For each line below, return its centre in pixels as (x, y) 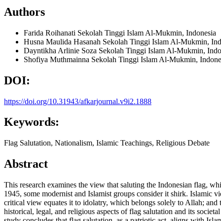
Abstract (26, 164)
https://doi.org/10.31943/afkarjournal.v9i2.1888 (78, 101)
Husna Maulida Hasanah (63, 41)
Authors (24, 12)
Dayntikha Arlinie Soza (61, 50)
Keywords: (32, 122)
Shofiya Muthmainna (57, 59)
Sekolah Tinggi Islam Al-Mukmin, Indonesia (147, 33)
